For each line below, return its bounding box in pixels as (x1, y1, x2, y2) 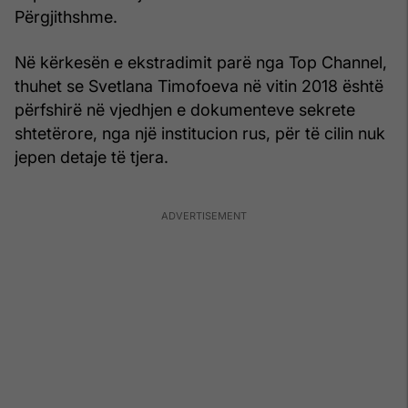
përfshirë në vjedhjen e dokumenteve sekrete (15, 99, 355, 119)
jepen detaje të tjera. (15, 147, 168, 167)
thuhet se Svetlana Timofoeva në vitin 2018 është (15, 76, 383, 96)
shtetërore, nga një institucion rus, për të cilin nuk (15, 123, 385, 143)
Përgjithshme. (15, 6, 117, 26)
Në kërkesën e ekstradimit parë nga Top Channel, (15, 52, 387, 72)
